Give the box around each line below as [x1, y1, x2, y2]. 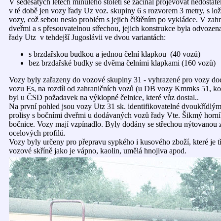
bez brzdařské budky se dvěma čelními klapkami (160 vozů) [29, 59, 216, 67]
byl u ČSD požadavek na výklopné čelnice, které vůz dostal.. [9, 93, 199, 102]
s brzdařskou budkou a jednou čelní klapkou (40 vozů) [29, 50, 200, 58]
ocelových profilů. [9, 129, 66, 137]
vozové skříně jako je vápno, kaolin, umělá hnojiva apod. [9, 147, 186, 155]
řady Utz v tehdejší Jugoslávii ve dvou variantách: [9, 33, 166, 41]
